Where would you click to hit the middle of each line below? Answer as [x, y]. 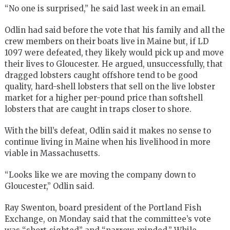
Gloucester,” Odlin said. [49, 186]
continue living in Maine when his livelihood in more [107, 142]
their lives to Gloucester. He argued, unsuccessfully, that [113, 64]
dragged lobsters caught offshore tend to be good [101, 75]
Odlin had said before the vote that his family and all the [114, 30]
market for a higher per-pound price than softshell [103, 98]
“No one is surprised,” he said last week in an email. [105, 8]
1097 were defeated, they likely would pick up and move [114, 52]
